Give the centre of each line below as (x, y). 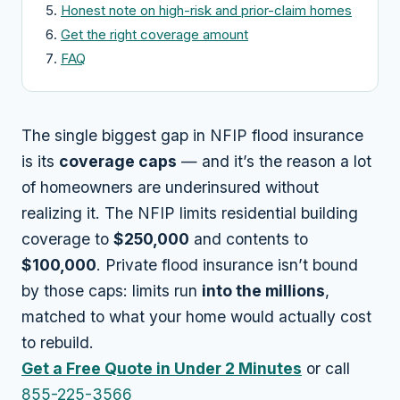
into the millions (263, 291)
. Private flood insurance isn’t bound (227, 265)
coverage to (67, 239)
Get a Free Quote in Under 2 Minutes (162, 368)
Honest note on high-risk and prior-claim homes (206, 10)
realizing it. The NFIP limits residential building (190, 213)
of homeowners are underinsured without (170, 187)
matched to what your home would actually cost (196, 317)
